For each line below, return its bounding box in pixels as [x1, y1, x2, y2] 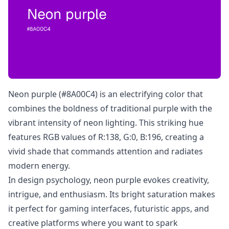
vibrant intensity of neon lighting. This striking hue [8, 117, 203, 128]
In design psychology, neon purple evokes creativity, [8, 174, 209, 186]
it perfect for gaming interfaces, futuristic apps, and [8, 203, 209, 214]
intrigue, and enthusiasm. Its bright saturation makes [8, 189, 215, 200]
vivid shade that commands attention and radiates [8, 146, 203, 157]
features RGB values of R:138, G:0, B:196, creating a [8, 131, 204, 143]
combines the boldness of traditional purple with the [8, 103, 212, 114]
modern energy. [8, 160, 70, 171]
